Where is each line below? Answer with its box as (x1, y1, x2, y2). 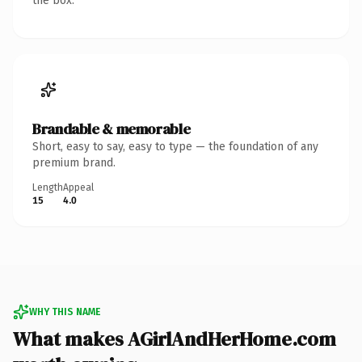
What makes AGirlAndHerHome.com (13, 325, 336, 352)
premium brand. (32, 155, 116, 170)
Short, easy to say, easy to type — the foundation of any (32, 139, 318, 154)
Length (32, 181, 63, 193)
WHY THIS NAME (29, 305, 100, 318)
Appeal (63, 181, 94, 193)
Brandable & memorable (32, 118, 191, 139)
